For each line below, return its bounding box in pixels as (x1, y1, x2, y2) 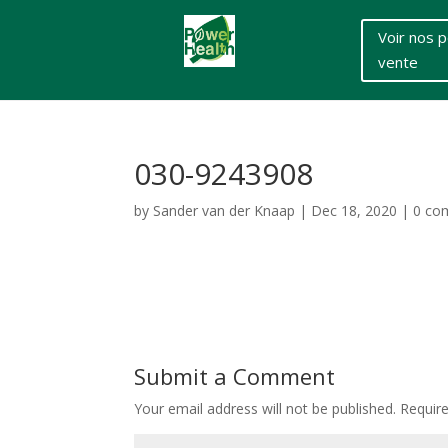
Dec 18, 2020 (311, 201, 398, 220)
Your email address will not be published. (134, 399, 397, 418)
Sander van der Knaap (153, 201, 296, 220)
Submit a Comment (134, 361, 336, 391)
